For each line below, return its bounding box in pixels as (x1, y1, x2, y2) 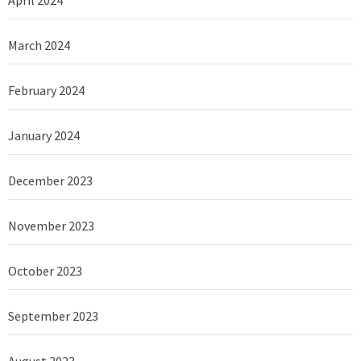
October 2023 (8, 262, 82, 279)
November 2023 (8, 217, 94, 234)
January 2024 (8, 127, 80, 143)
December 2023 (8, 172, 93, 189)
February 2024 (8, 81, 85, 98)
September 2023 (8, 307, 98, 324)
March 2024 (8, 36, 70, 53)
